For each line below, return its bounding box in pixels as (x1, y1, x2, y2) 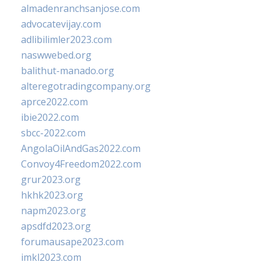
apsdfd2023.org (21, 220, 91, 233)
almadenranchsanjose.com (21, 2, 140, 15)
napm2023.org (21, 204, 86, 217)
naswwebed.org (21, 48, 92, 62)
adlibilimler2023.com (21, 33, 112, 46)
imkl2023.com (21, 251, 81, 264)
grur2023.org (21, 173, 81, 186)
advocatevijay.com (21, 17, 101, 31)
